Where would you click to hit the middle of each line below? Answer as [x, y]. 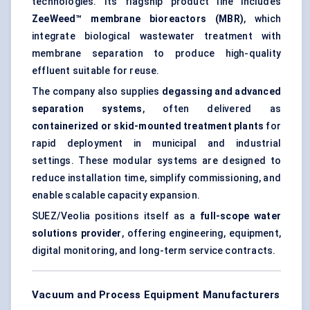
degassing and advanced [222, 92]
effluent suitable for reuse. [96, 71]
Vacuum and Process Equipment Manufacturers [156, 295]
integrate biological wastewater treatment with [156, 36]
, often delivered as [211, 109]
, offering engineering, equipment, [201, 234]
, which [262, 19]
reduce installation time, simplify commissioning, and [156, 178]
